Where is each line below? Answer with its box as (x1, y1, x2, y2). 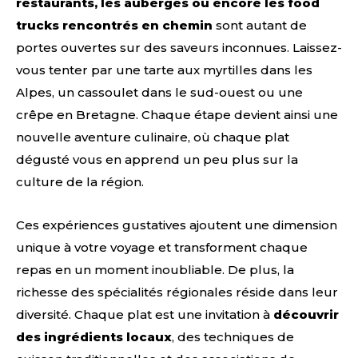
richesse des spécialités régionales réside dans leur (16, 284, 338, 300)
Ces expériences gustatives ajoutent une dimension (16, 217, 337, 233)
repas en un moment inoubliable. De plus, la (16, 262, 294, 278)
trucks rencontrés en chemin (16, 18, 213, 34)
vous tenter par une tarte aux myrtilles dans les (16, 62, 312, 78)
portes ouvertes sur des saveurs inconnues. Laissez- (16, 40, 342, 56)
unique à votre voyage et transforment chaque (16, 240, 308, 256)
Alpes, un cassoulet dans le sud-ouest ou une (16, 85, 303, 101)
